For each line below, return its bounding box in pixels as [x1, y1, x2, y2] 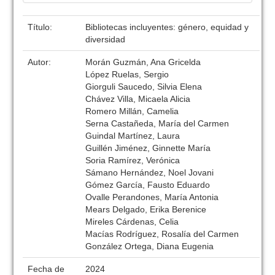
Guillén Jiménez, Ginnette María [85, 143, 211, 153]
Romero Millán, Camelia [85, 106, 179, 116]
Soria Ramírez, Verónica [85, 155, 180, 165]
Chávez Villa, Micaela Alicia [85, 94, 191, 104]
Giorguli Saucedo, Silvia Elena [85, 82, 203, 91]
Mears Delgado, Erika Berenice [85, 204, 207, 214]
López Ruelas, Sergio [85, 69, 169, 79]
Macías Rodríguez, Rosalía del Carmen [85, 229, 239, 239]
